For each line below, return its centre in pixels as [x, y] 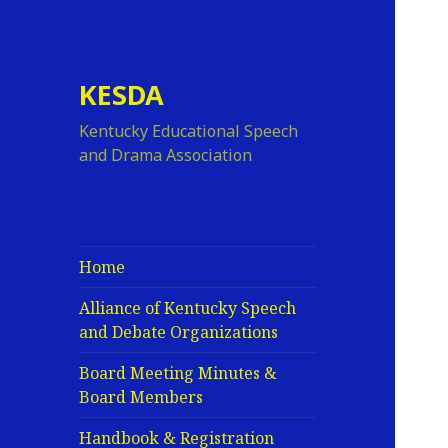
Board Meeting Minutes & [178, 373]
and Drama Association [166, 155]
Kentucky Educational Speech [189, 131]
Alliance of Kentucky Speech [188, 308]
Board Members [141, 397]
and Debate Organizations [179, 332]
